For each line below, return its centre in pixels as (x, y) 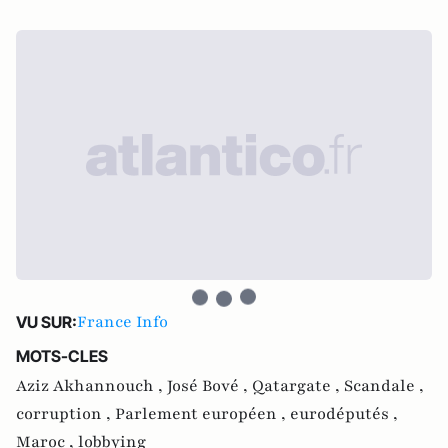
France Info (122, 322)
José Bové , (209, 386)
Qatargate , (298, 386)
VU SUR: (46, 322)
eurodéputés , (344, 414)
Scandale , (384, 386)
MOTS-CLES (62, 356)
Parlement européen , (202, 414)
